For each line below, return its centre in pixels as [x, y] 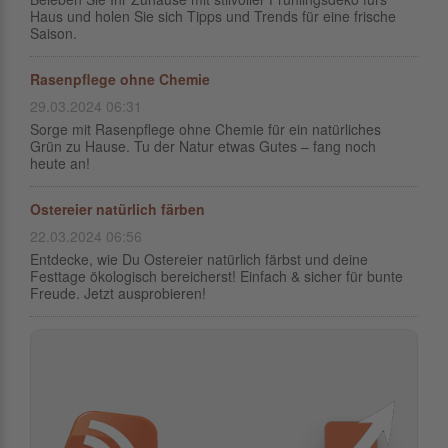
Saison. [53, 33]
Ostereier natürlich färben [117, 209]
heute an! [60, 163]
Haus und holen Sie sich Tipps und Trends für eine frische [213, 16]
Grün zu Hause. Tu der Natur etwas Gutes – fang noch [203, 146]
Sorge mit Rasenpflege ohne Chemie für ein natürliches [205, 129]
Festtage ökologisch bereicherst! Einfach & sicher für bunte [216, 276]
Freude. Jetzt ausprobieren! [118, 293]
